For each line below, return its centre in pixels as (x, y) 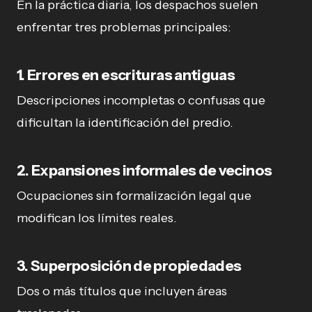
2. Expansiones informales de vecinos (145, 170)
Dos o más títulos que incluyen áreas (122, 291)
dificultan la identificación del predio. (125, 122)
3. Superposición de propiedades (129, 265)
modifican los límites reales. (97, 218)
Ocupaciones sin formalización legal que (134, 195)
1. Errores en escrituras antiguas (126, 75)
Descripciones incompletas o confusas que (141, 100)
